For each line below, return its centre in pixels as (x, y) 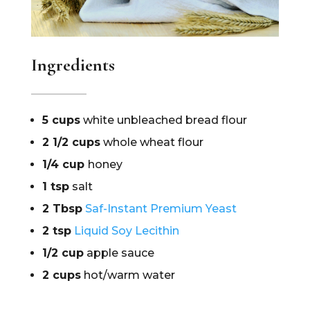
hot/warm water (128, 275)
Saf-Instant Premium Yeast (161, 209)
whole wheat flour (152, 143)
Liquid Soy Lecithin (126, 231)
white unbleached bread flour (163, 120)
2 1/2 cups (71, 143)
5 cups (61, 120)
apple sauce (119, 253)
